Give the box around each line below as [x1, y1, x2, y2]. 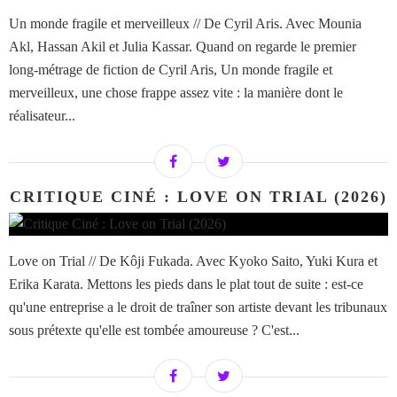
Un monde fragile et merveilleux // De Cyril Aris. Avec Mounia [9, 16, 362, 32]
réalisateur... [9, 108, 75, 124]
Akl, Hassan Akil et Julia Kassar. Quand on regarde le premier [9, 39, 356, 55]
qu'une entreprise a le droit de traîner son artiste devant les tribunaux [9, 300, 387, 315]
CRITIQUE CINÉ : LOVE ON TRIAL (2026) [10, 188, 387, 206]
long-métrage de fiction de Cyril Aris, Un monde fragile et [9, 62, 332, 78]
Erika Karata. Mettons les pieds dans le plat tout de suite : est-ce [9, 276, 363, 292]
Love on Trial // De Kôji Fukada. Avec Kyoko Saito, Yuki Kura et [9, 253, 378, 269]
